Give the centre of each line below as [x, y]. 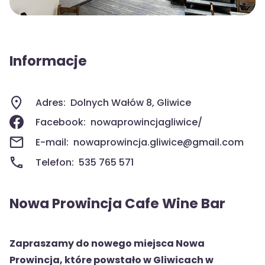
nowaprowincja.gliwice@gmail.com [159, 142]
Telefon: [55, 162]
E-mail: [52, 142]
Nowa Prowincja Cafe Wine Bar [117, 204]
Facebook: [61, 122]
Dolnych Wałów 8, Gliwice [131, 102]
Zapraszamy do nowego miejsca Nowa [107, 244]
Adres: [51, 102]
